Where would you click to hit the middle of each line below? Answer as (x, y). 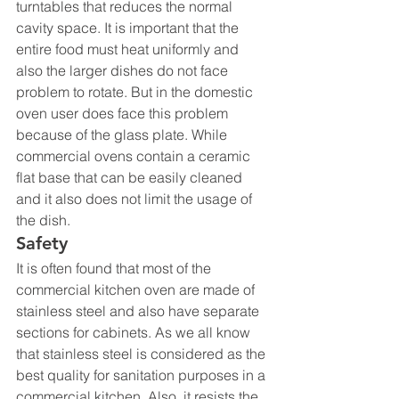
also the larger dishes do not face (124, 70)
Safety (42, 243)
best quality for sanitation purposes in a (142, 375)
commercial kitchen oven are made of (137, 289)
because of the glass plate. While (123, 134)
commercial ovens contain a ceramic (135, 155)
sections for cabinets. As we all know (135, 332)
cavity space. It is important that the (129, 27)
